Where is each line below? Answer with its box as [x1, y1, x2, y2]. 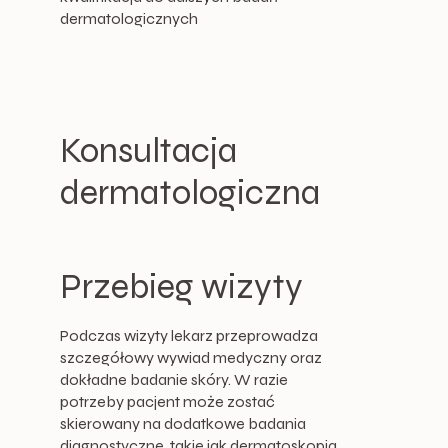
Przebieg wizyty [59, 266, 303, 309]
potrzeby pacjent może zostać [59, 392, 275, 412]
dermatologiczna [59, 172, 320, 215]
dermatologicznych [59, 9, 198, 29]
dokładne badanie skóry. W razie [59, 370, 288, 390]
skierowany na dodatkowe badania [59, 414, 306, 434]
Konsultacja [59, 130, 237, 173]
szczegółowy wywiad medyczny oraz [59, 348, 322, 368]
